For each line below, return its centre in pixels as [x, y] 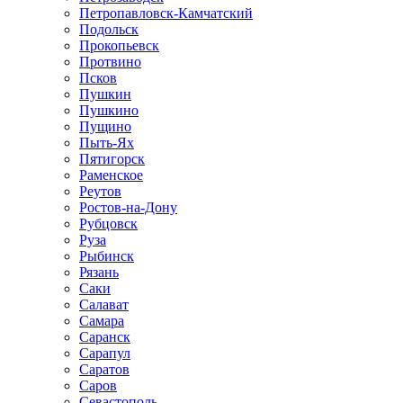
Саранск [105, 337]
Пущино [105, 126]
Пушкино [109, 110]
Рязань [99, 272]
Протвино [110, 62]
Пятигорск [112, 159]
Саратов [104, 369]
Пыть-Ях [107, 143]
